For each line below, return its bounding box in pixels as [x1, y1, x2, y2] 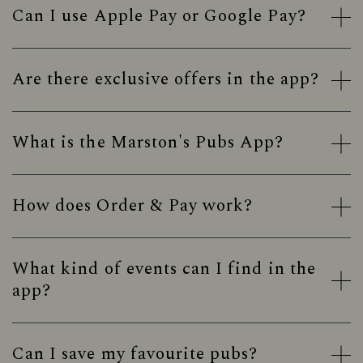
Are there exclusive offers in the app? [12, 66, 319, 92]
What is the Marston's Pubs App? [12, 130, 284, 156]
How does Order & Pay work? [12, 193, 254, 219]
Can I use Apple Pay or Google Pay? [12, 3, 306, 29]
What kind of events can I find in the [12, 256, 316, 282]
